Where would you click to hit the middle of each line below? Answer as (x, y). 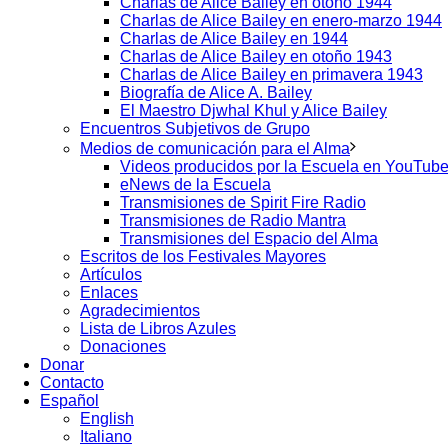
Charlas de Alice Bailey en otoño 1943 (256, 56)
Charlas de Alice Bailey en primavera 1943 (271, 74)
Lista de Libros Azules (158, 328)
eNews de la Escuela (195, 184)
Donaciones (123, 346)
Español (69, 400)
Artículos (111, 274)
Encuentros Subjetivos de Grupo (195, 128)
